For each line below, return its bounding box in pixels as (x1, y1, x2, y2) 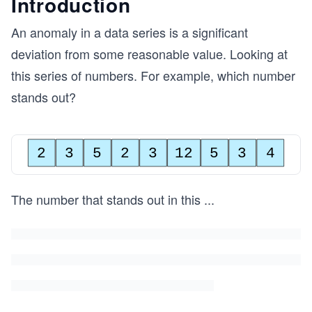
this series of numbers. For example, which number (11, 66, 295, 84)
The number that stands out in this (11, 189, 201, 208)
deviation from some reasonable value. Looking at (11, 45, 288, 63)
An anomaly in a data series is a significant (11, 23, 248, 41)
